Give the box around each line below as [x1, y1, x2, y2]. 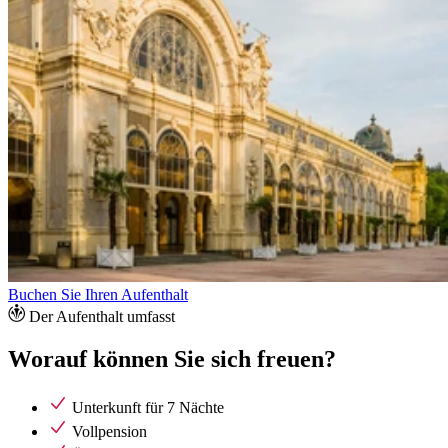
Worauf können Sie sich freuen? [8, 345, 336, 372]
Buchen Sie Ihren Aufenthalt [8, 285, 188, 303]
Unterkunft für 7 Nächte [72, 398, 224, 416]
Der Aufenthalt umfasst [29, 307, 175, 325]
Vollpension [72, 422, 147, 440]
